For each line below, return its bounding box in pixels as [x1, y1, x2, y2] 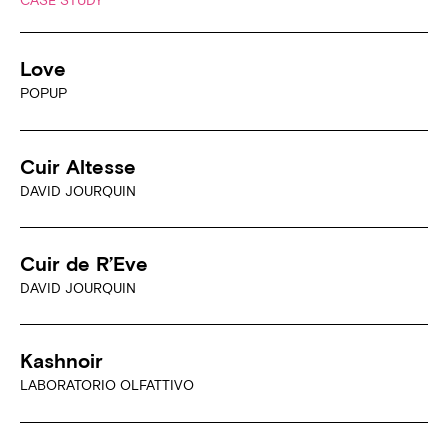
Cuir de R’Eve [20, 251, 148, 275]
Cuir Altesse [20, 154, 136, 178]
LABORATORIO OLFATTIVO [20, 377, 194, 394]
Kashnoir [20, 349, 103, 373]
